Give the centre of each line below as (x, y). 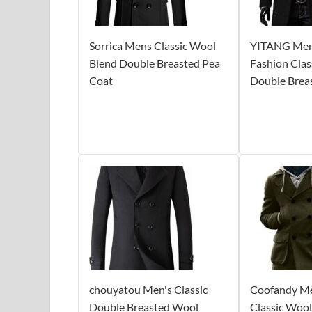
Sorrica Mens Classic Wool (153, 45)
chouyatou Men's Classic (148, 289)
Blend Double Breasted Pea (155, 63)
